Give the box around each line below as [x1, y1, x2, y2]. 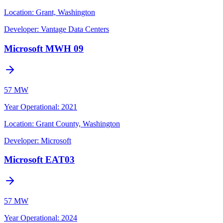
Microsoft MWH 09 [4, 43, 84, 54]
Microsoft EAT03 [4, 154, 75, 165]
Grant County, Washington [36, 119, 120, 128]
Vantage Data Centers [41, 25, 109, 34]
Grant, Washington [36, 8, 95, 17]
